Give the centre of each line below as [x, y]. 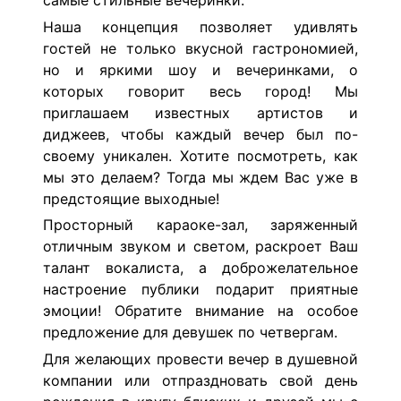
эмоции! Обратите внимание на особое [200, 311]
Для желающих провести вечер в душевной [200, 358]
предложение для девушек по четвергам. [190, 333]
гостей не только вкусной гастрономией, [200, 48]
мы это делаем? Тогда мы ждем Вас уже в [200, 177]
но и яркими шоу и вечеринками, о [200, 69]
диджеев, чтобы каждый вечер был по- [200, 134]
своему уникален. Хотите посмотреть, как [200, 155]
